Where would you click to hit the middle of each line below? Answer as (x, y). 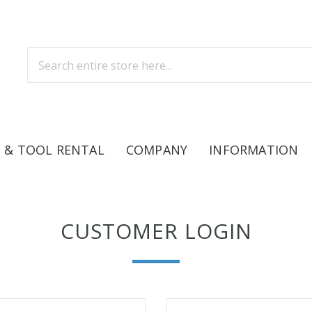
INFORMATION (254, 150)
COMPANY (157, 150)
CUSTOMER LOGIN (156, 231)
